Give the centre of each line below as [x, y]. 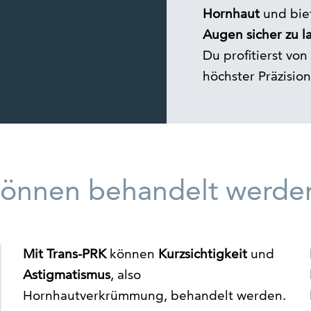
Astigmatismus [66, 275]
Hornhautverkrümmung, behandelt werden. [154, 296]
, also [125, 275]
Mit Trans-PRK [64, 254]
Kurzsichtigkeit [202, 254]
